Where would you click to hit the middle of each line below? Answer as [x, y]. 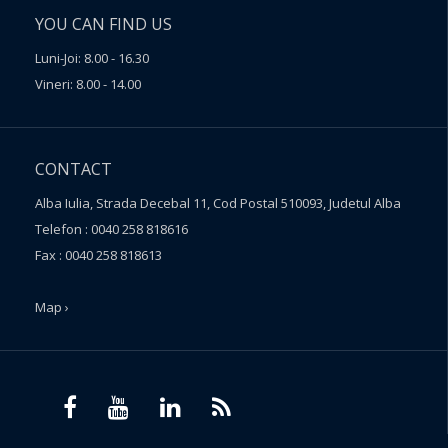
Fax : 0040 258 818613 [98, 255]
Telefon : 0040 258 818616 [111, 229]
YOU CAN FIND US [103, 24]
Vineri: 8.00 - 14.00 [88, 84]
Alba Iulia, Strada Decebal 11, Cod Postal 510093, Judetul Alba [218, 203]
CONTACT [73, 169]
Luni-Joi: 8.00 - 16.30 [92, 58]
